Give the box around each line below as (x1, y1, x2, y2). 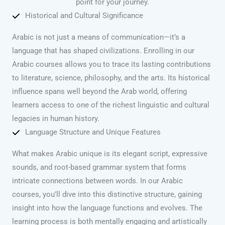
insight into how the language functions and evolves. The (12, 203, 202, 213)
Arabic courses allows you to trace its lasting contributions (12, 60, 211, 69)
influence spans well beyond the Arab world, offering (12, 87, 187, 96)
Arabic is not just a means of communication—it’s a (12, 33, 185, 42)
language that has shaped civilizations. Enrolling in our (12, 46, 194, 56)
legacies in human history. (12, 114, 99, 124)
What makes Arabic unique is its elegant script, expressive (12, 149, 207, 159)
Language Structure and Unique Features (25, 128, 161, 137)
